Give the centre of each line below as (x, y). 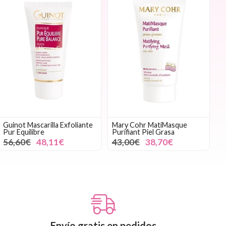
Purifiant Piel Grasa (143, 132)
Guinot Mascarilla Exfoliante (48, 125)
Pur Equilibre (24, 132)
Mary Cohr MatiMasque (149, 125)
